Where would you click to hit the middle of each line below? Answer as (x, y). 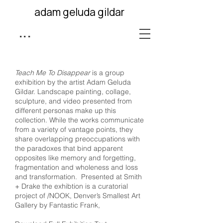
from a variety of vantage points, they (74, 129)
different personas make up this (65, 111)
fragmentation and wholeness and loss (76, 167)
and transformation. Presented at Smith (78, 177)
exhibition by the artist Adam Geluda (73, 82)
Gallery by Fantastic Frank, (57, 205)
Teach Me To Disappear (53, 73)
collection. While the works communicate (79, 120)
